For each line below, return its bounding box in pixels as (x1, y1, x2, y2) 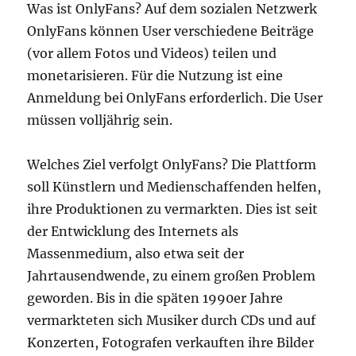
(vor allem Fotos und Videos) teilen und (27, 45, 277, 61)
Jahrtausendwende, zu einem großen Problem (27, 268, 316, 284)
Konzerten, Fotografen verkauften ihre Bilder (27, 335, 315, 350)
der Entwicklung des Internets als (27, 223, 239, 239)
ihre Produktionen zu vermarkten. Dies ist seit (27, 201, 319, 217)
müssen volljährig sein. (27, 112, 173, 128)
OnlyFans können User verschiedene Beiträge (27, 23, 315, 39)
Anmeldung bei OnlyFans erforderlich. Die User (27, 90, 323, 106)
